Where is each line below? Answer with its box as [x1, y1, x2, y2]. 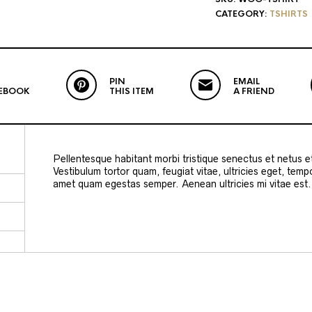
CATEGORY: [214, 8, 270, 19]
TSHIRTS [269, 8, 308, 19]
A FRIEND [233, 86, 274, 97]
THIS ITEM [109, 86, 154, 97]
